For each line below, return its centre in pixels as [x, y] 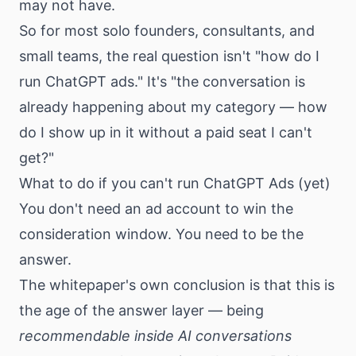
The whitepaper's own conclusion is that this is [177, 284]
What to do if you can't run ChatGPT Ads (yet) [175, 183]
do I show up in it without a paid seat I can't [166, 132]
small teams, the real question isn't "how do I [169, 56]
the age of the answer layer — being [141, 310]
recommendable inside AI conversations [155, 335]
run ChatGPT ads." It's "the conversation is [162, 81]
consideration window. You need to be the [161, 234]
